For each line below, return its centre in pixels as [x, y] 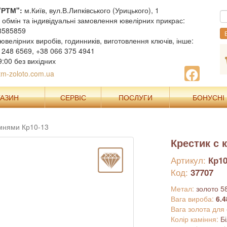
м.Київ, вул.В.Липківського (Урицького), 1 [90, 10]
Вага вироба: [193, 199]
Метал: [183, 188]
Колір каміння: [195, 219]
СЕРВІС [73, 97]
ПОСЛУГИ [135, 97]
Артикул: [189, 160]
